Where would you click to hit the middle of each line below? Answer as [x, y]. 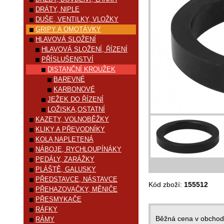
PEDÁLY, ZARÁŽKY [65, 159]
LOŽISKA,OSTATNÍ [76, 109]
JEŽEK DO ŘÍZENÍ [75, 99]
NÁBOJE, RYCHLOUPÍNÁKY [78, 149]
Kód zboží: [166, 184]
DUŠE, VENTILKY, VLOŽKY [77, 19]
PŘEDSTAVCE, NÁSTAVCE [76, 179]
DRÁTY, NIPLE [57, 9]
